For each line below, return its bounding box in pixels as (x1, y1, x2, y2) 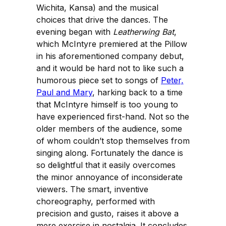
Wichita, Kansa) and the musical (36, 3, 158, 13)
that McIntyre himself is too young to (36, 99, 178, 110)
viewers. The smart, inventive (36, 184, 148, 195)
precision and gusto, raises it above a (36, 208, 179, 219)
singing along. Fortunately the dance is (36, 148, 183, 158)
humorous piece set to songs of (36, 75, 161, 86)
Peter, (161, 75, 184, 86)
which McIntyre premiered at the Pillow (36, 39, 187, 49)
